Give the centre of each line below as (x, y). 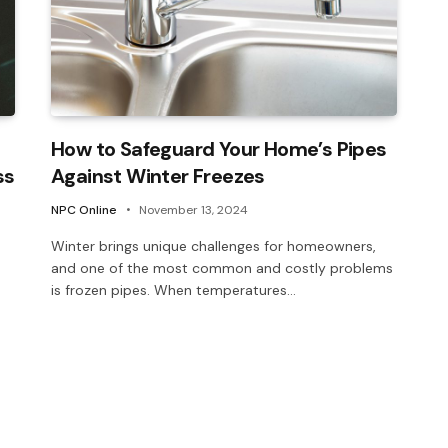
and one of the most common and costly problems (222, 267)
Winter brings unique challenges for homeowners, (213, 245)
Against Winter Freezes (158, 175)
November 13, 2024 (193, 209)
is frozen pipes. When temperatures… (173, 289)
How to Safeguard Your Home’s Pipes (219, 148)
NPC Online (84, 209)
